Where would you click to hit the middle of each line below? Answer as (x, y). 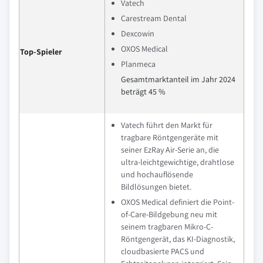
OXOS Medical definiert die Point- (178, 202)
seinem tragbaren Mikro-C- (167, 227)
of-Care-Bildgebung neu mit (169, 214)
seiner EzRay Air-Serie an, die (170, 150)
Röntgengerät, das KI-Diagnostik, (178, 239)
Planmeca (138, 64)
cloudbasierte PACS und (163, 251)
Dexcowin (138, 33)
